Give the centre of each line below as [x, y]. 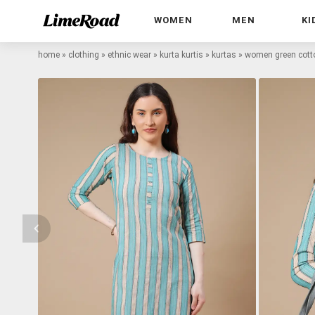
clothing [84, 54]
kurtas [224, 54]
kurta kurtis [181, 54]
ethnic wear [129, 54]
